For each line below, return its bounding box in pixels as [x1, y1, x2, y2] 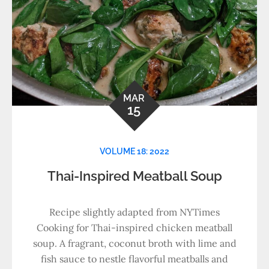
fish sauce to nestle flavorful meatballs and [41, 253, 228, 265]
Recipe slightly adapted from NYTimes [49, 206, 220, 218]
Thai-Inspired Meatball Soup [47, 168, 222, 184]
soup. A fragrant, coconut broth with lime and [32, 237, 237, 249]
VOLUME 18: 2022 [100, 147, 169, 156]
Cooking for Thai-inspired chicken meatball [37, 222, 232, 234]
